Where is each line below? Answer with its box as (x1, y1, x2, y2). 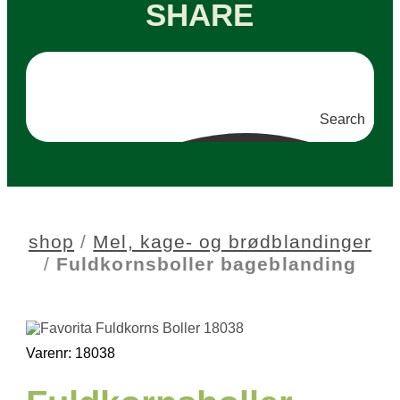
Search (320, 112, 366, 127)
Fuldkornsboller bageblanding (56, 254, 356, 275)
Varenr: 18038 (25, 346, 115, 361)
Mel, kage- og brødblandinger (93, 231, 372, 253)
